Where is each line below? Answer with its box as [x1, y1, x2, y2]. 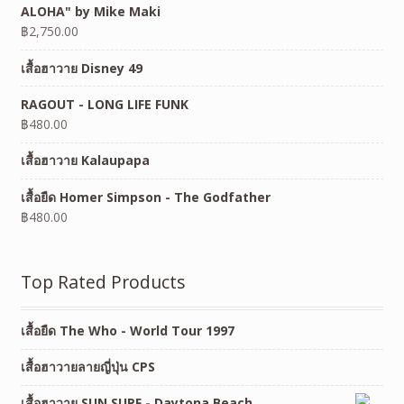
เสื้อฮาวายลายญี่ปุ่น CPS [20, 358, 155, 376]
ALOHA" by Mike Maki [20, 3, 161, 21]
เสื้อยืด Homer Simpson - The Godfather [20, 188, 271, 206]
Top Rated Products [20, 269, 186, 294]
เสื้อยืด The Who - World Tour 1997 [20, 321, 234, 339]
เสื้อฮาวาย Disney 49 [20, 59, 142, 77]
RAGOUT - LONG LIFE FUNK [20, 96, 188, 114]
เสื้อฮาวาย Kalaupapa [20, 151, 150, 170]
